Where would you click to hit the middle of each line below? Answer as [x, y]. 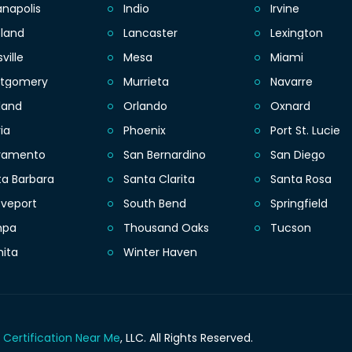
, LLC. [134, 337]
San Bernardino [164, 155]
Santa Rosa [301, 180]
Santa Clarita [159, 180]
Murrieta [146, 82]
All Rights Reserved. [201, 337]
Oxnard [290, 106]
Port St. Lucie [305, 131]
